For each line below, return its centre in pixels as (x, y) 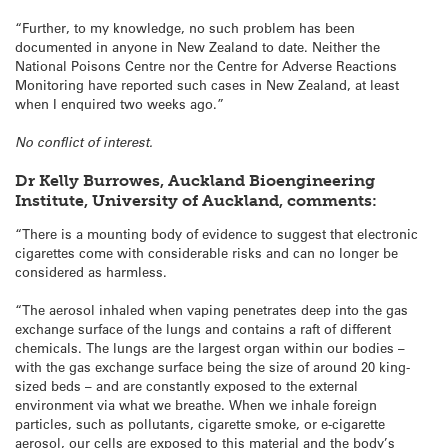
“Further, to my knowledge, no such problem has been (185, 27)
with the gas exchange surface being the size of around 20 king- (212, 367)
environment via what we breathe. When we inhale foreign (196, 405)
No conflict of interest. (84, 142)
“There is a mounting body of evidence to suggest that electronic (216, 234)
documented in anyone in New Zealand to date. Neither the (197, 46)
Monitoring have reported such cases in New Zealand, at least (207, 84)
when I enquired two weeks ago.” (119, 103)
